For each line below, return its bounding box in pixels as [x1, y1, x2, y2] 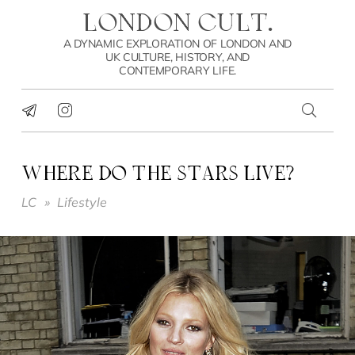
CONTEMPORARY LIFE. [119, 63, 236, 78]
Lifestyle [57, 194, 108, 210]
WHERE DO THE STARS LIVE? [42, 165, 295, 185]
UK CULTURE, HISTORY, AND [105, 49, 250, 64]
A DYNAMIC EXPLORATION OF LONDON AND [63, 36, 292, 51]
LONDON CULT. [97, 11, 273, 37]
